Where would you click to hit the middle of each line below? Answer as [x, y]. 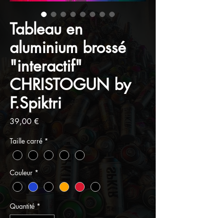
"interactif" [46, 66]
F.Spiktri [36, 103]
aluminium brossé [68, 47]
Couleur [21, 172]
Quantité [22, 206]
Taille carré [26, 141]
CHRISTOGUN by [70, 84]
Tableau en [46, 29]
